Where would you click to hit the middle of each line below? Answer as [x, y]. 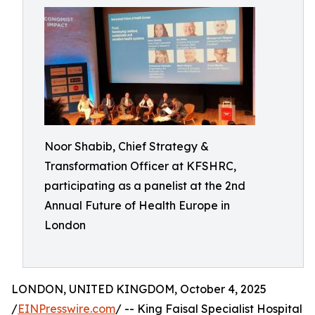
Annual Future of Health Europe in [137, 205]
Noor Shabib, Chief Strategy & [127, 146]
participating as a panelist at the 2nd [145, 186]
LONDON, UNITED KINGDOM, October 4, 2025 [139, 289]
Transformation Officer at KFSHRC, [140, 166]
